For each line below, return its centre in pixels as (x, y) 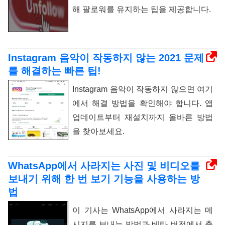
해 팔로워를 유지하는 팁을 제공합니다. (142, 9)
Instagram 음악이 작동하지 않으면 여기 (143, 89)
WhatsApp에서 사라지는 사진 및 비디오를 (104, 165)
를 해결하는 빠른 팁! (54, 71)
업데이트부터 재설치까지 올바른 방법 (143, 117)
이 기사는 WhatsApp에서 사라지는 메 (143, 210)
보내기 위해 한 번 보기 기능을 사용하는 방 (104, 179)
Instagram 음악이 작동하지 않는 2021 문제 (106, 58)
